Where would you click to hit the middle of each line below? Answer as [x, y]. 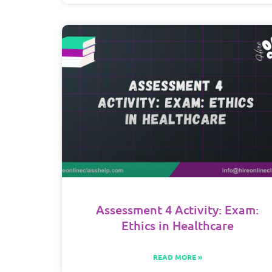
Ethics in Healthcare [177, 225]
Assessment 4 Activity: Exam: [178, 209]
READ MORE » [177, 257]
